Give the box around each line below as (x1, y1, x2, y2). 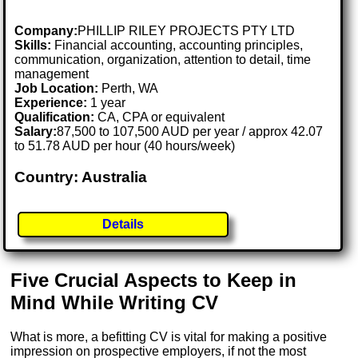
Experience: (14, 96, 88, 110)
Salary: (14, 125, 58, 139)
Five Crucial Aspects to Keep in (10, 269, 297, 292)
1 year (87, 96, 126, 110)
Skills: (14, 38, 52, 53)
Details (102, 217, 145, 231)
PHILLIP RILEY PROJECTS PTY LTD (78, 24, 296, 38)
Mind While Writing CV (10, 292, 219, 314)
